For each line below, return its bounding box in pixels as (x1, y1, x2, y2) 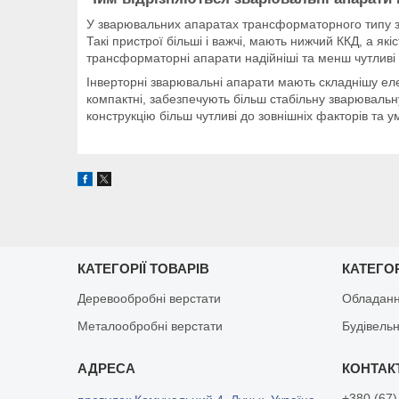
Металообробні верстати (77, 318, 224, 333)
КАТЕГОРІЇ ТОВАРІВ (77, 260, 210, 276)
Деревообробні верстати (77, 290, 222, 305)
